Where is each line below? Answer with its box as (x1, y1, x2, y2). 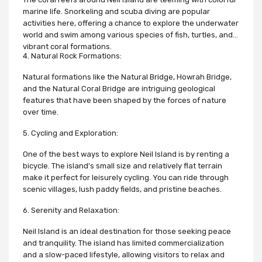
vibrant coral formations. (23, 42, 112, 51)
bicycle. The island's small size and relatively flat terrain (23, 161, 222, 170)
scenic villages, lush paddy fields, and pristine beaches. (23, 184, 222, 194)
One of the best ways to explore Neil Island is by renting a (23, 149, 229, 158)
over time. (23, 107, 58, 116)
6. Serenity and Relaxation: (23, 205, 119, 215)
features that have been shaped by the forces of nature (23, 95, 226, 105)
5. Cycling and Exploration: (23, 128, 118, 137)
